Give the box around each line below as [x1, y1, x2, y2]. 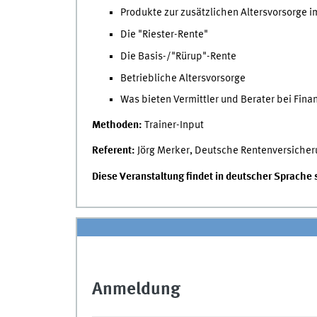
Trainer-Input [142, 119, 204, 131]
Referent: [91, 145, 135, 157]
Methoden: [91, 119, 142, 131]
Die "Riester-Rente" [120, 28, 208, 40]
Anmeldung [91, 281, 180, 299]
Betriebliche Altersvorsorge [120, 72, 246, 84]
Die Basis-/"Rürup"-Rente [120, 50, 236, 62]
